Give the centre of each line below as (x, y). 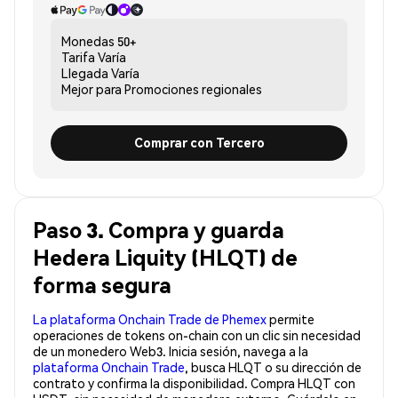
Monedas (88, 40)
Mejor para (92, 88)
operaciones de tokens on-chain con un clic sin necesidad (197, 334)
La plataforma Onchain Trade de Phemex (150, 318)
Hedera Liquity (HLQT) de (165, 257)
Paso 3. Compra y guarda (159, 229)
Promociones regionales (193, 88)
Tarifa (78, 56)
